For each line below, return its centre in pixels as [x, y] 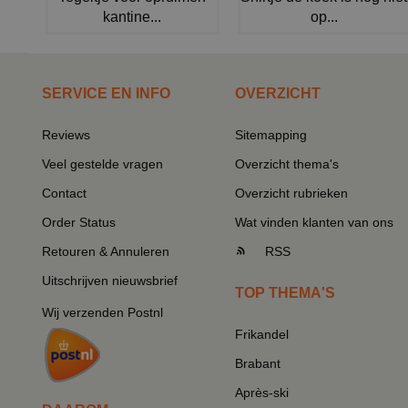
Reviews [66, 135]
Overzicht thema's [287, 164]
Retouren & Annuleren [106, 252]
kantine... [133, 17]
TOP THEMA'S [285, 293]
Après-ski [262, 393]
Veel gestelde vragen [102, 164]
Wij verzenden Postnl [102, 313]
